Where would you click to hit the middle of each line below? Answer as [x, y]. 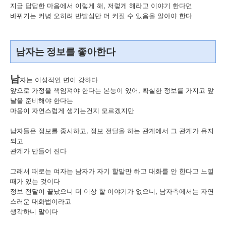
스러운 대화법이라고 [41, 202]
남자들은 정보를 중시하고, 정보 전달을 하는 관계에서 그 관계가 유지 [112, 131]
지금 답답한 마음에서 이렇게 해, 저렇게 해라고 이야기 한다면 [101, 6]
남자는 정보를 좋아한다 [66, 52]
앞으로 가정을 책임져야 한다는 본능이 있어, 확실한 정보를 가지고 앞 [112, 91]
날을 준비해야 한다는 [42, 101]
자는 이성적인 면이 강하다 [59, 80]
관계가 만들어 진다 [38, 151]
